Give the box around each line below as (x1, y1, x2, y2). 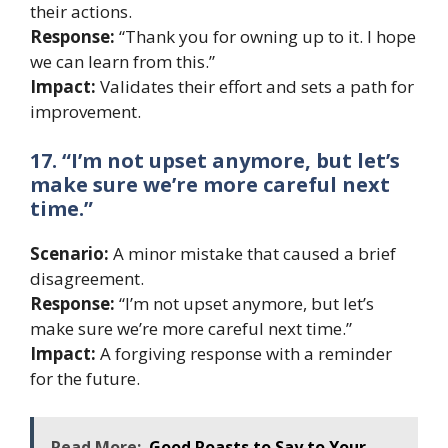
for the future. (30, 367, 140, 391)
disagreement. (30, 267, 144, 291)
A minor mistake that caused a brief (109, 242, 396, 266)
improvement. (30, 99, 141, 123)
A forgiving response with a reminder (96, 342, 392, 366)
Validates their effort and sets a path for (96, 74, 414, 98)
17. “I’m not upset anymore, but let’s (30, 147, 400, 175)
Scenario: (30, 242, 109, 266)
